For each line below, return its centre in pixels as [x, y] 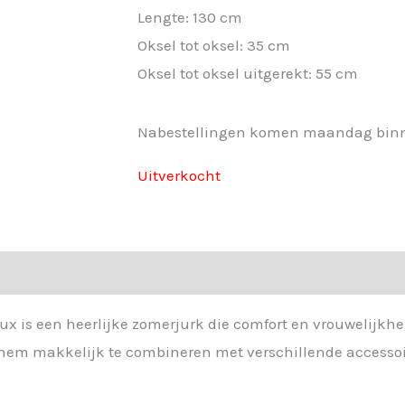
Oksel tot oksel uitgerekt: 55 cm [248, 73]
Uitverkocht [179, 175]
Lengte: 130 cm [190, 17]
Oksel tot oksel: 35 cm [214, 45]
